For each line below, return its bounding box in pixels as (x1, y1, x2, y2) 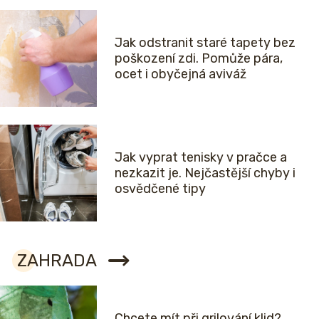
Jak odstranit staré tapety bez (115, 35, 296, 51)
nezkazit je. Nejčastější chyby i (115, 165, 296, 182)
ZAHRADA (17, 251, 97, 271)
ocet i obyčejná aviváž (115, 66, 246, 83)
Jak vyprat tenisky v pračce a (115, 150, 287, 166)
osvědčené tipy (115, 181, 206, 197)
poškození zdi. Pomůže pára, (115, 51, 283, 67)
